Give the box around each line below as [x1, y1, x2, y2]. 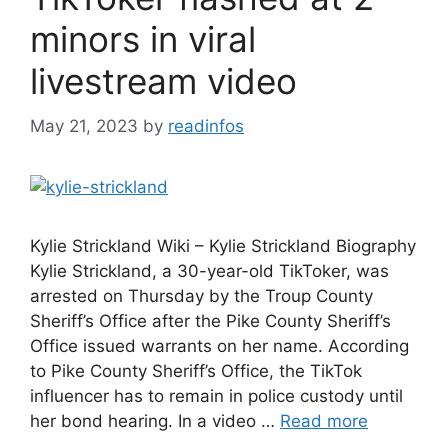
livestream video [30, 60, 297, 102]
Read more [280, 410, 368, 431]
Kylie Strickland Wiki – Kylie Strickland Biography [30, 235, 416, 256]
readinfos [168, 115, 244, 136]
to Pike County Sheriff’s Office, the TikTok [30, 360, 362, 381]
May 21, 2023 [30, 115, 138, 136]
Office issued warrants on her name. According [30, 335, 409, 356]
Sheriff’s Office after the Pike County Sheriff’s [30, 310, 391, 331]
